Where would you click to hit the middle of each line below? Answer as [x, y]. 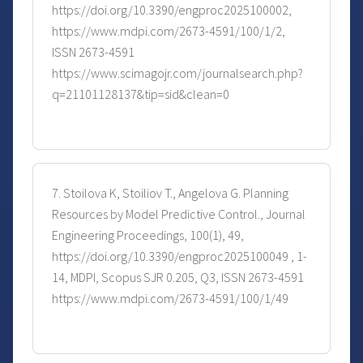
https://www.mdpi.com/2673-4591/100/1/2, [169, 31]
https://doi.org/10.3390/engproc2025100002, [172, 10]
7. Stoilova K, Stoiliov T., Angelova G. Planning [170, 193]
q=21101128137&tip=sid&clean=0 [141, 94]
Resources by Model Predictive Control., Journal [179, 214]
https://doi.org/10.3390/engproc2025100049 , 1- [179, 256]
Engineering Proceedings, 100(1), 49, [148, 235]
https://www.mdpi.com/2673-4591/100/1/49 [170, 299]
